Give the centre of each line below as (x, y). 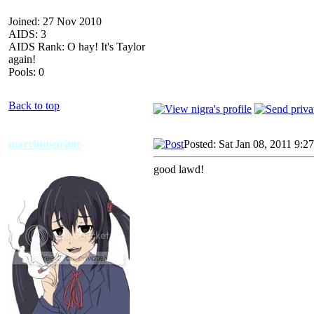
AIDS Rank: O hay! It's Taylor (77, 46)
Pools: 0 (26, 71)
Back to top (34, 105)
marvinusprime (45, 144)
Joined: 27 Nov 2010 (55, 21)
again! (22, 59)
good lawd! (179, 169)
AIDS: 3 (27, 34)
